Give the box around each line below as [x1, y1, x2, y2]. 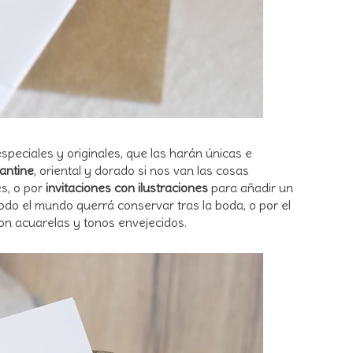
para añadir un [208, 179, 293, 195]
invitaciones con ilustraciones [46, 179, 208, 195]
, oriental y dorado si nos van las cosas [34, 162, 249, 178]
